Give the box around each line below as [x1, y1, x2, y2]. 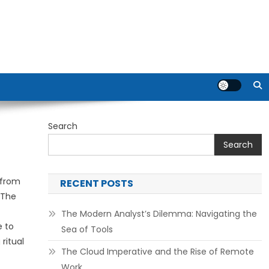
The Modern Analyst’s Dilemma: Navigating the [61, 208, 257, 220]
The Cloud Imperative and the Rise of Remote [61, 246, 254, 258]
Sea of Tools [61, 223, 113, 235]
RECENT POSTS [59, 177, 133, 190]
